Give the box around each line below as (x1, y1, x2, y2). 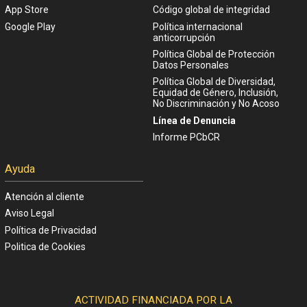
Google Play (5, 21, 56, 32)
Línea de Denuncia (152, 114, 236, 126)
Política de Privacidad (5, 224, 97, 236)
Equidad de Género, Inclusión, (152, 87, 278, 99)
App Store (5, 4, 49, 16)
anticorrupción (152, 32, 215, 43)
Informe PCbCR (152, 132, 220, 143)
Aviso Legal (5, 208, 54, 219)
